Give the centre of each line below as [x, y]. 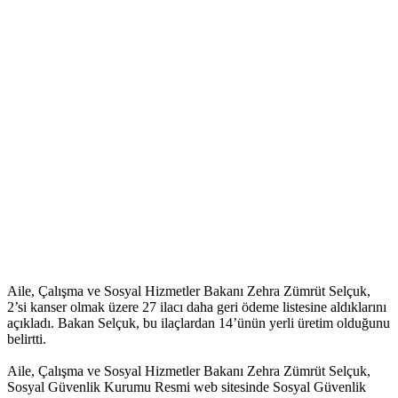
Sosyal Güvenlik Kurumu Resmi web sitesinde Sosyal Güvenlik [187, 387]
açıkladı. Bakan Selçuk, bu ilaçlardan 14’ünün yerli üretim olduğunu [199, 323]
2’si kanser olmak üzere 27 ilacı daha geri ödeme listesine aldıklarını [197, 307]
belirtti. [27, 339]
